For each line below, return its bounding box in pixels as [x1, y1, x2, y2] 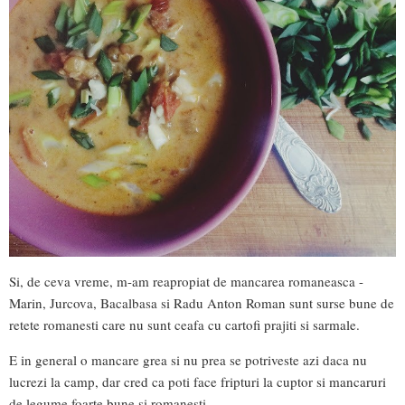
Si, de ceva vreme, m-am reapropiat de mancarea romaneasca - [9, 271, 363, 290]
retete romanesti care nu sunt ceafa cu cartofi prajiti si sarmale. [9, 315, 360, 334]
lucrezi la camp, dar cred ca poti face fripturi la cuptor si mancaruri [9, 372, 386, 391]
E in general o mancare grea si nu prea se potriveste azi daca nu [9, 350, 367, 369]
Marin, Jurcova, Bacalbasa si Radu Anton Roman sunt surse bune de [9, 293, 394, 312]
